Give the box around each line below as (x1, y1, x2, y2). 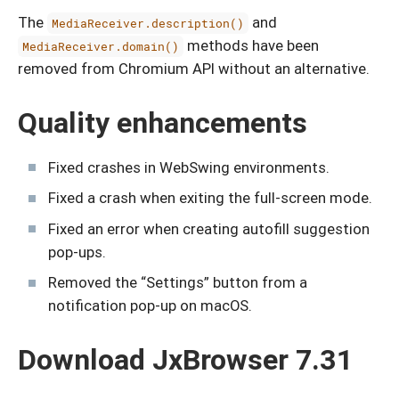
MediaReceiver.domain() (22, 38, 180, 54)
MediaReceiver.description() (52, 15, 245, 31)
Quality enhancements (18, 105, 307, 140)
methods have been (183, 36, 320, 55)
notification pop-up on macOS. (48, 296, 252, 316)
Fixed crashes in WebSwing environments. (48, 158, 330, 177)
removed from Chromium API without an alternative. (18, 59, 370, 78)
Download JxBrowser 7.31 (18, 342, 353, 378)
